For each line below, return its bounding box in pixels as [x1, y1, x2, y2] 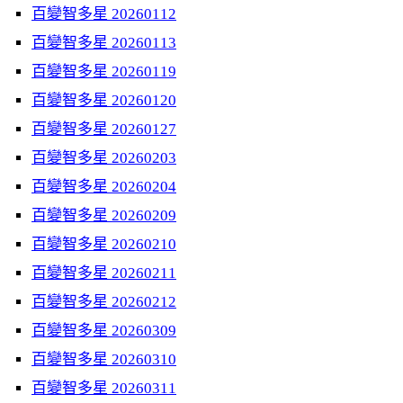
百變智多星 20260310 [31, 351, 176, 368]
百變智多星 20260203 [31, 149, 176, 166]
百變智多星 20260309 [31, 322, 176, 339]
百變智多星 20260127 [31, 121, 176, 138]
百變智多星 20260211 [31, 264, 176, 282]
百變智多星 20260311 [31, 380, 176, 397]
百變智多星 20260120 [31, 92, 176, 109]
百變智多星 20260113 [31, 34, 176, 51]
